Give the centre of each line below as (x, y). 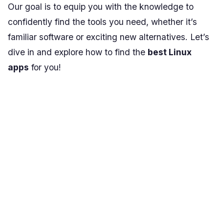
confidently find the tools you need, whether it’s (102, 22)
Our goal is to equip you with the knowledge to (101, 6)
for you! (45, 67)
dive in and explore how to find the (78, 52)
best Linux (170, 52)
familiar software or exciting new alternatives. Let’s (109, 37)
